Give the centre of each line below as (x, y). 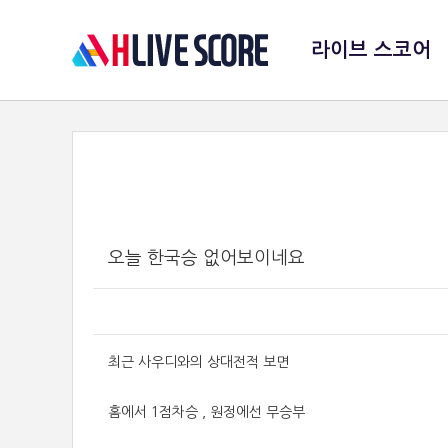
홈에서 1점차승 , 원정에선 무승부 (206, 412)
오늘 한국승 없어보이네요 (206, 258)
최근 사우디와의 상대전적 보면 (198, 362)
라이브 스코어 (371, 50)
